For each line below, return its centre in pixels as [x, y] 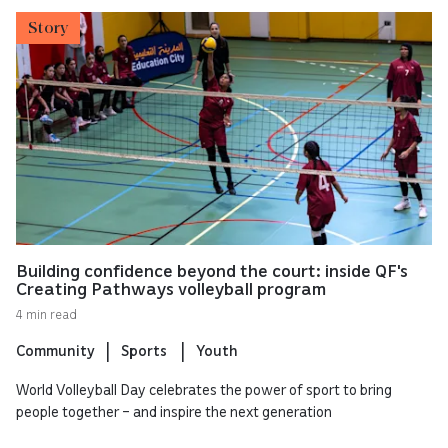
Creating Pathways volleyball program [171, 287]
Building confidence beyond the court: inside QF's [212, 269]
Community [55, 349]
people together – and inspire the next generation [175, 410]
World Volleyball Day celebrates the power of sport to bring [204, 388]
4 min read [46, 313]
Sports [145, 349]
